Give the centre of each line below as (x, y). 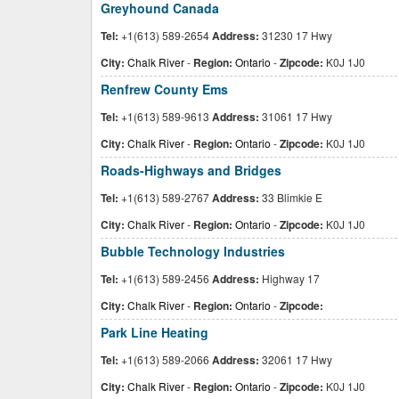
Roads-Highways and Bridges (191, 170)
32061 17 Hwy (296, 359)
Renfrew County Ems (164, 89)
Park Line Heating (155, 332)
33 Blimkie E (291, 197)
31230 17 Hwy (296, 35)
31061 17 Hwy (296, 116)
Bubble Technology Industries (193, 251)
